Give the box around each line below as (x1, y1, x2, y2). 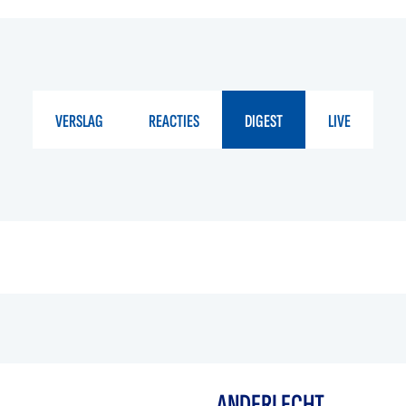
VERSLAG (55, 111, 103, 133)
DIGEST (245, 111, 283, 133)
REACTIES (149, 111, 199, 133)
